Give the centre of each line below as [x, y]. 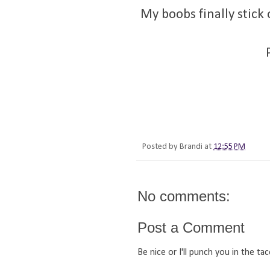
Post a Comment [191, 227]
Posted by [161, 146]
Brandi [191, 146]
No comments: [184, 196]
